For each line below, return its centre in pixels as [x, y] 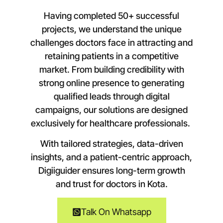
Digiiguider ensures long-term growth [111, 171]
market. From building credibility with [111, 69]
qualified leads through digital [111, 96]
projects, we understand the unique [111, 29]
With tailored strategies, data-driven [111, 144]
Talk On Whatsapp [116, 212]
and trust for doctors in [101, 184]
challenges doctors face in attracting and [111, 42]
